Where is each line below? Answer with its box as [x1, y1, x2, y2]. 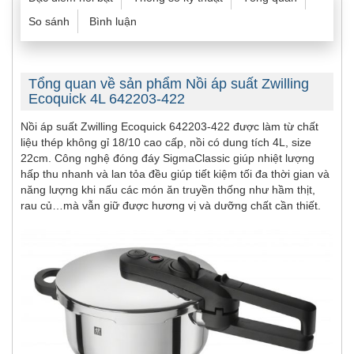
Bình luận [89, 15, 137, 28]
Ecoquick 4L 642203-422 [28, 91, 185, 107]
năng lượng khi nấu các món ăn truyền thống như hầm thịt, [21, 183, 315, 197]
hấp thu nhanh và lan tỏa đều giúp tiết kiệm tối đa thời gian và [21, 168, 330, 181]
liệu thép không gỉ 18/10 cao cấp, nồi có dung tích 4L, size [21, 136, 311, 149]
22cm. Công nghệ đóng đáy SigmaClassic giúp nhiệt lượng [21, 152, 314, 165]
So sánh [28, 15, 70, 28]
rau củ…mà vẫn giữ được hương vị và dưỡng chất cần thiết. [21, 199, 321, 213]
